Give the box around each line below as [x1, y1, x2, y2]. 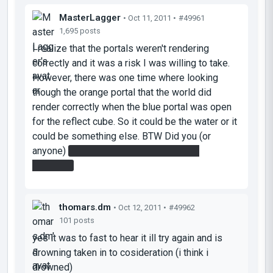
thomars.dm [59, 201, 111, 213]
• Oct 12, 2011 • [113, 202, 166, 212]
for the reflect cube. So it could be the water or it [32, 115, 237, 127]
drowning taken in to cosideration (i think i [32, 246, 208, 258]
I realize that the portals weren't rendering [32, 42, 209, 54]
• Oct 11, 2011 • [123, 13, 176, 23]
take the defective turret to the [70, 144, 200, 157]
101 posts [59, 215, 94, 225]
